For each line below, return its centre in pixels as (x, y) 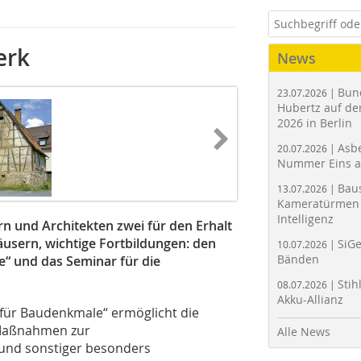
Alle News (304, 332)
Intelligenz (305, 219)
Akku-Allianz (310, 299)
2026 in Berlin (315, 123)
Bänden (298, 259)
